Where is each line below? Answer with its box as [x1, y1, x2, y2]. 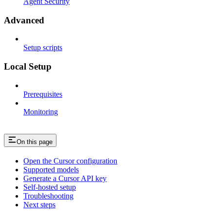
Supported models [23, 165, 79, 174]
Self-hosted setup [23, 182, 76, 191]
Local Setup [4, 61, 52, 72]
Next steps [23, 200, 55, 209]
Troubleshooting [23, 191, 73, 200]
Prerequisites [23, 90, 62, 98]
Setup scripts [23, 43, 62, 52]
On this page [17, 138, 53, 145]
